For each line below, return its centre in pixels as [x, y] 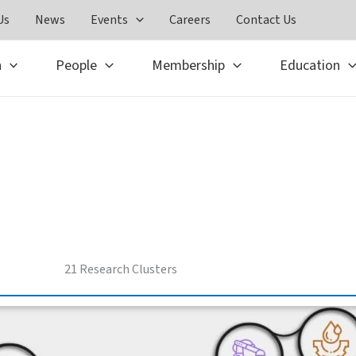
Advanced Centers [121, 151]
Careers [190, 20]
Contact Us [266, 20]
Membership [189, 66]
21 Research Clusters [121, 269]
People [77, 66]
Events [109, 20]
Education [310, 66]
